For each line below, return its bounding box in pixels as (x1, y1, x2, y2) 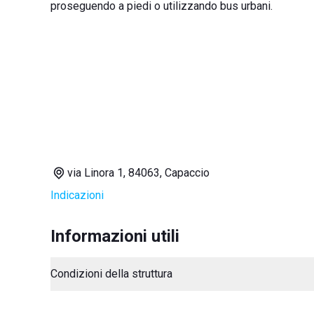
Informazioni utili (50, 226, 179, 246)
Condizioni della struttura (50, 267, 172, 280)
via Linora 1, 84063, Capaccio (67, 166, 210, 179)
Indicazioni (50, 189, 104, 202)
